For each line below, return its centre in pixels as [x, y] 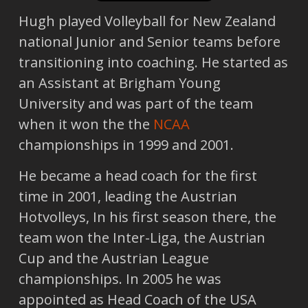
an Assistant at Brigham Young [119, 83]
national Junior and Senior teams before [149, 42]
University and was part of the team [135, 104]
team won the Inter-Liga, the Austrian [142, 237]
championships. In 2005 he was [120, 278]
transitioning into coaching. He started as [153, 63]
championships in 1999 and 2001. [126, 145]
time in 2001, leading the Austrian [128, 196]
